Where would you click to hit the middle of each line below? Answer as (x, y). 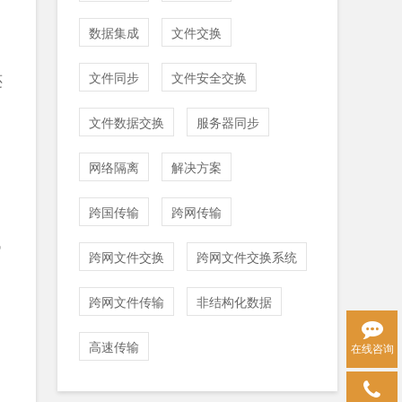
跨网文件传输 (127, 301)
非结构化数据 (234, 301)
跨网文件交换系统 (247, 257)
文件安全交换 (209, 77)
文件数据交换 (127, 122)
